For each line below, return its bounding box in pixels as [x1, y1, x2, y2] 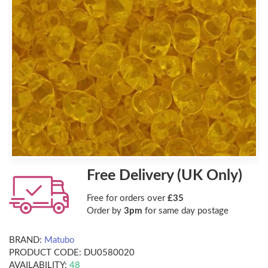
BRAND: [9, 236, 42, 245]
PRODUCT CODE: [9, 248, 81, 258]
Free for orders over [87, 194, 167, 203]
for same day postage [142, 206, 229, 216]
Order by [87, 206, 124, 216]
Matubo [44, 236, 75, 245]
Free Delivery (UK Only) [87, 168, 242, 184]
